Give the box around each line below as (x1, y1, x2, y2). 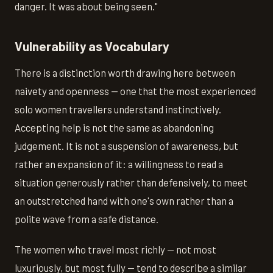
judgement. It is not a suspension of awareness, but (15, 140, 238, 152)
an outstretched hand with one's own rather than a (15, 194, 233, 207)
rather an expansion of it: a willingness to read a (15, 158, 223, 170)
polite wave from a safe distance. (15, 213, 158, 225)
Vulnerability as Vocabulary (15, 38, 169, 54)
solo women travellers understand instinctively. (15, 103, 221, 115)
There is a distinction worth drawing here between (15, 66, 235, 79)
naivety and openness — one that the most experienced (15, 85, 256, 97)
